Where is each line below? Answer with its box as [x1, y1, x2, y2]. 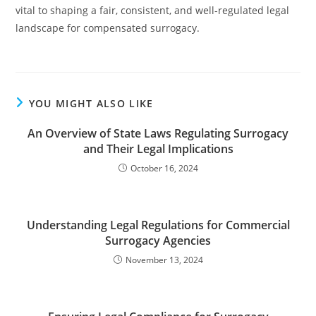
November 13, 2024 [125, 254, 203, 266]
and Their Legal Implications [83, 141, 233, 157]
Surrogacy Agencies [105, 233, 211, 248]
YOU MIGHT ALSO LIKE [28, 97, 154, 110]
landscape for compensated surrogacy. [16, 21, 200, 35]
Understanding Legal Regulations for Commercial [26, 217, 290, 233]
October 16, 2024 [130, 162, 198, 174]
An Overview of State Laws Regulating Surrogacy [28, 126, 288, 141]
